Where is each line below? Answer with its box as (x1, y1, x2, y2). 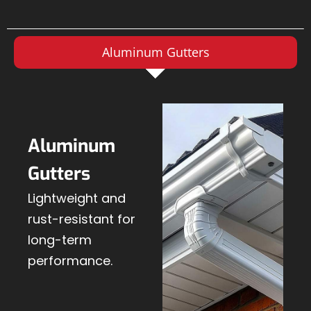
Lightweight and (28, 190, 126, 208)
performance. (28, 252, 112, 270)
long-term (28, 231, 92, 249)
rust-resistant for (28, 210, 135, 228)
